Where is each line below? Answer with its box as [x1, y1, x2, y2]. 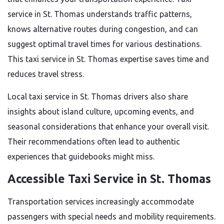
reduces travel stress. [7, 69, 84, 78]
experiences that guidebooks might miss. [7, 152, 154, 161]
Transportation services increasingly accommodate [7, 197, 194, 206]
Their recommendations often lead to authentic [7, 137, 180, 146]
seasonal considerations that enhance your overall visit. [7, 122, 209, 131]
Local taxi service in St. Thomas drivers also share [7, 92, 188, 101]
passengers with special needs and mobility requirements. [7, 212, 215, 221]
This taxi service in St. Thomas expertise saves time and [7, 54, 209, 63]
